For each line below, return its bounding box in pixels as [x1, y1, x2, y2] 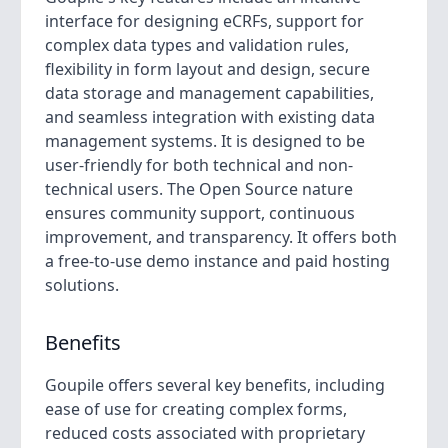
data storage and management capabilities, [45, 82, 374, 104]
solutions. [45, 274, 119, 296]
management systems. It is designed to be [45, 130, 365, 152]
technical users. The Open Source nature [45, 178, 353, 200]
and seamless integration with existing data [45, 106, 375, 128]
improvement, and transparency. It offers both [45, 226, 397, 248]
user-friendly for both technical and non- [45, 154, 353, 176]
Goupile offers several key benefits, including [45, 374, 385, 396]
